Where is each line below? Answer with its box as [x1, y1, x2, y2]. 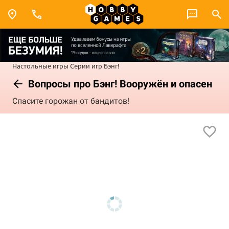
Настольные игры [12, 61, 68, 70]
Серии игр [70, 61, 102, 70]
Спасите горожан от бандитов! [12, 96, 129, 106]
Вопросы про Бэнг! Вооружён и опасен [26, 77, 212, 90]
